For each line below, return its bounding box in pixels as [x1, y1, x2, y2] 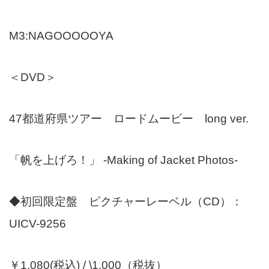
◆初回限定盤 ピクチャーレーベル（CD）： [9, 195, 254, 208]
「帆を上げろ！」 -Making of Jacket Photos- [9, 153, 238, 166]
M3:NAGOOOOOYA [9, 29, 113, 42]
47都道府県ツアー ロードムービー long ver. [9, 112, 249, 125]
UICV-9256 [9, 217, 66, 230]
